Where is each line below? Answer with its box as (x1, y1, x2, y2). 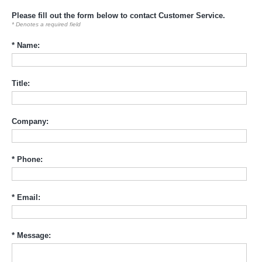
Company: (12, 116, 49, 126)
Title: (12, 78, 30, 88)
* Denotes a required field (12, 20, 81, 27)
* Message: (12, 230, 51, 240)
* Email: (12, 192, 40, 202)
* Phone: (12, 154, 43, 164)
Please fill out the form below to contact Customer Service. (12, 11, 225, 20)
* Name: (12, 40, 40, 50)
